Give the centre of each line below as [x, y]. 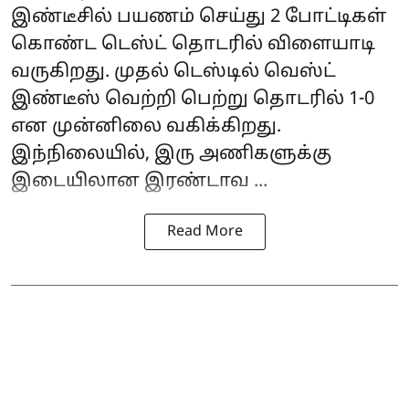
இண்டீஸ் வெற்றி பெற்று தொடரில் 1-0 [193, 100]
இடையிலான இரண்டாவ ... [139, 182]
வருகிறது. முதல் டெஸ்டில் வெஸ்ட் [173, 73]
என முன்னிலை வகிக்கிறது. [146, 127]
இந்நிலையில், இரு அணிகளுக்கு [171, 155]
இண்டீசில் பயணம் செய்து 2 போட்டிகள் [199, 18]
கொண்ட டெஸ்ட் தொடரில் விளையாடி [193, 45]
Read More [204, 232]
